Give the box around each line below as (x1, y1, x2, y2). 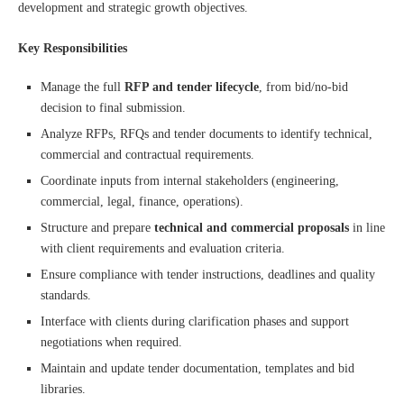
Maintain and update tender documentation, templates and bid (41, 362, 354, 375)
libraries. (41, 382, 86, 396)
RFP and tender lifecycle (124, 80, 259, 94)
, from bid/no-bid (259, 80, 348, 94)
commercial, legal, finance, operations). (41, 195, 243, 208)
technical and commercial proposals (154, 221, 349, 234)
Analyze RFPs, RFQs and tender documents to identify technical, (41, 127, 372, 141)
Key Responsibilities (18, 41, 127, 55)
